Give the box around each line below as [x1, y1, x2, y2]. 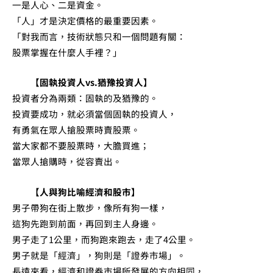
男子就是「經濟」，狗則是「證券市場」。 [12, 248, 186, 261]
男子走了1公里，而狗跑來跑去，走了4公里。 [12, 232, 196, 246]
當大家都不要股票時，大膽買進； [12, 139, 149, 152]
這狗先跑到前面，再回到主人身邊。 [12, 216, 158, 230]
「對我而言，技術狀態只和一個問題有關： [12, 29, 186, 43]
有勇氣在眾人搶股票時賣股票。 [12, 123, 140, 136]
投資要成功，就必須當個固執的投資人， [12, 107, 177, 121]
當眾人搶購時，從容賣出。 [12, 155, 122, 168]
